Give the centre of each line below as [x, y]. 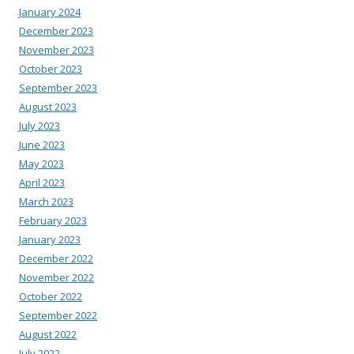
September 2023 [58, 87]
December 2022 [56, 258]
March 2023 [46, 201]
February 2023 [53, 220]
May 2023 [41, 163]
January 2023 [50, 239]
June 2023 [42, 144]
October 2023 [51, 68]
